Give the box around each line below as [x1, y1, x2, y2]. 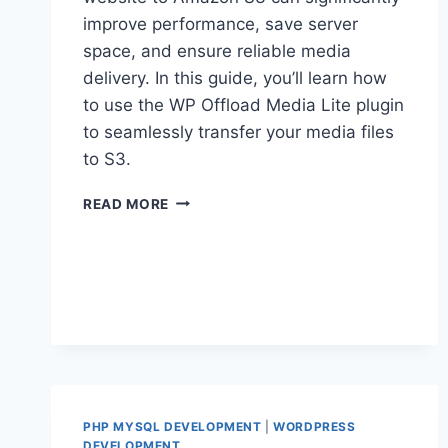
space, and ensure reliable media [83, 40, 351, 61]
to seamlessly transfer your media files [83, 121, 394, 142]
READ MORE [83, 195, 170, 212]
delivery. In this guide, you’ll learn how [83, 67, 387, 88]
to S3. [83, 148, 131, 169]
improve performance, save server [83, 13, 358, 34]
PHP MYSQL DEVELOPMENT [83, 418, 262, 434]
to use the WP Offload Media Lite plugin [83, 94, 404, 115]
